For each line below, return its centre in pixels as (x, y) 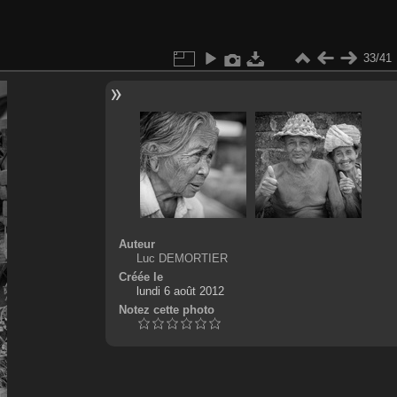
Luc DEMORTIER (182, 258)
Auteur (136, 244)
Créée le (140, 276)
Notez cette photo (166, 309)
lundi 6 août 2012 (180, 291)
